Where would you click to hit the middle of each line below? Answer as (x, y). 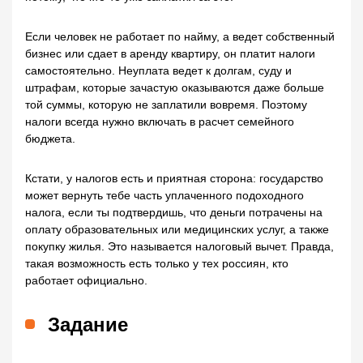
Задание (88, 325)
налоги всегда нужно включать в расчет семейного (160, 122)
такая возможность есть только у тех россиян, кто (157, 264)
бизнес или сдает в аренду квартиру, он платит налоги (170, 54)
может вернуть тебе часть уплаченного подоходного (164, 196)
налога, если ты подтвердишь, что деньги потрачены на (174, 213)
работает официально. (86, 281)
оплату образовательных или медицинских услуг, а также (177, 230)
